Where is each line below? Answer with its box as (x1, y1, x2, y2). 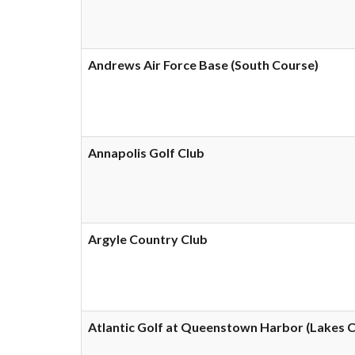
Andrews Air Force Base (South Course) (88, 57, 319, 72)
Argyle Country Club (88, 231, 208, 246)
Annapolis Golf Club (88, 145, 204, 160)
